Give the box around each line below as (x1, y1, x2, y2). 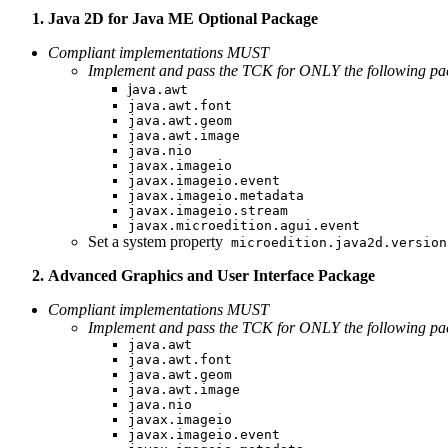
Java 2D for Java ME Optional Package (48, 10, 318, 28)
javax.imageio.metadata (128, 188, 304, 204)
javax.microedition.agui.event (128, 218, 360, 234)
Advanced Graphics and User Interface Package (48, 267, 379, 285)
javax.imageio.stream (128, 203, 288, 219)
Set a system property (88, 233, 223, 251)
